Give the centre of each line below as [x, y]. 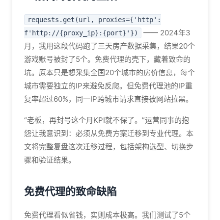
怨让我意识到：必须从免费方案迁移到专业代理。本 [109, 133]
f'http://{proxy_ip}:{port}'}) [81, 33]
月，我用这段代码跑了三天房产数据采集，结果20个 [110, 46]
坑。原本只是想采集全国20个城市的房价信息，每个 [110, 72]
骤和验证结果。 [50, 160]
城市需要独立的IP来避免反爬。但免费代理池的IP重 [108, 86]
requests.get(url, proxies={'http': [94, 20]
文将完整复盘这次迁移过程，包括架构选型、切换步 [109, 147]
